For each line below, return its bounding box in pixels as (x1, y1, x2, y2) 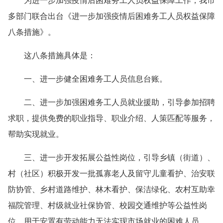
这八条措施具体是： (8, 51, 96, 60)
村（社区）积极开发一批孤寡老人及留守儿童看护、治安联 (8, 169, 215, 178)
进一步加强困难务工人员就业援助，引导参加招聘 (40, 98, 215, 107)
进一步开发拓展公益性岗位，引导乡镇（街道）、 (40, 153, 215, 162)
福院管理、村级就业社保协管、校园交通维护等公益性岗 (8, 201, 207, 210)
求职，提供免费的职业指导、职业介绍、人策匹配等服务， (8, 114, 215, 123)
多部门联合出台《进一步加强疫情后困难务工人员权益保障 (8, 12, 215, 21)
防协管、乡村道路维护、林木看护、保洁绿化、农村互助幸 (8, 185, 215, 194)
